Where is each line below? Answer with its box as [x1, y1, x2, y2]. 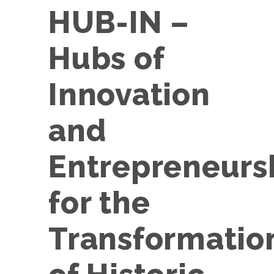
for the [48, 185, 150, 221]
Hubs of [48, 40, 165, 76]
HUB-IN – [48, 4, 190, 40]
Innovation [48, 76, 210, 113]
